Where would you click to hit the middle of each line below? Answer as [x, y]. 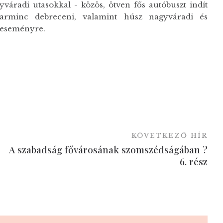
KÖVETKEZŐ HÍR [170, 135]
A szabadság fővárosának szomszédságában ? [109, 149]
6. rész [194, 161]
